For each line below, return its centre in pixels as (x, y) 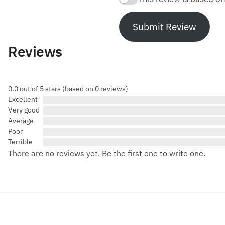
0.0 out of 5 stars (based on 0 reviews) (68, 89)
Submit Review (164, 27)
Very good (24, 110)
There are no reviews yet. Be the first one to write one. (107, 153)
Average (21, 121)
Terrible (20, 142)
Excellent (23, 100)
